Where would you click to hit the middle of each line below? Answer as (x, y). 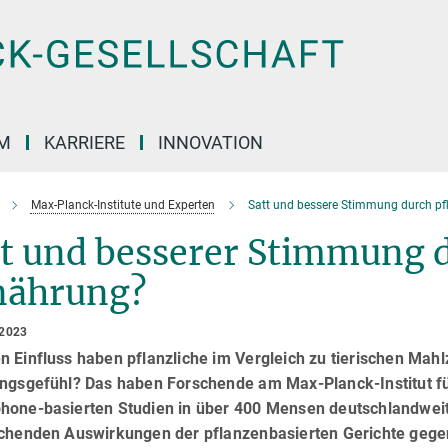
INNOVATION (210, 142)
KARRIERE (84, 142)
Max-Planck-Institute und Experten (122, 205)
